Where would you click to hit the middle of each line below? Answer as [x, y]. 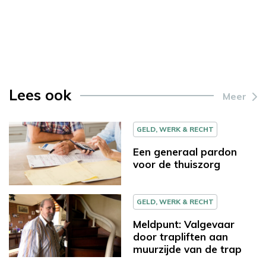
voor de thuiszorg [177, 164]
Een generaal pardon [185, 151]
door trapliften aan [180, 236]
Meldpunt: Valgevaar [184, 224]
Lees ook [40, 94]
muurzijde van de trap [187, 249]
